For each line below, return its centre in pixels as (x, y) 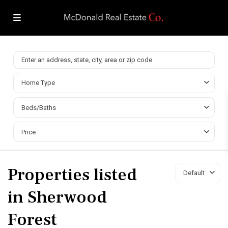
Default (194, 173)
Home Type (38, 82)
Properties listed (72, 174)
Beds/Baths (39, 107)
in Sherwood (57, 197)
